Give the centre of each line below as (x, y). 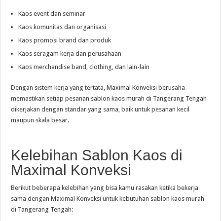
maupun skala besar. (40, 120)
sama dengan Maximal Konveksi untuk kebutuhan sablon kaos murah (108, 199)
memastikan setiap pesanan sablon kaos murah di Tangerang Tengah (109, 98)
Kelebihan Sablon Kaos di (97, 155)
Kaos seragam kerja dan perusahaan (70, 54)
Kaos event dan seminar (52, 14)
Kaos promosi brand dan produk (65, 40)
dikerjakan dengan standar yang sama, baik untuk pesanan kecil (100, 109)
